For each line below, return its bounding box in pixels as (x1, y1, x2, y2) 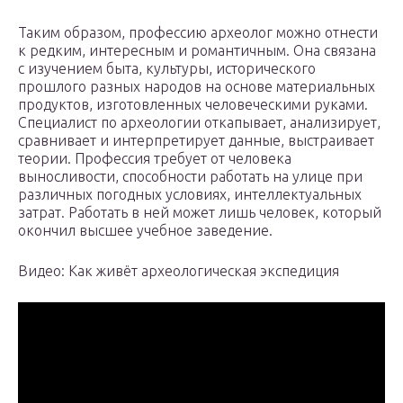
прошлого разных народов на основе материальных (18, 78, 375, 95)
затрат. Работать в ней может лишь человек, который (18, 204, 381, 221)
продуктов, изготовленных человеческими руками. (18, 96, 368, 113)
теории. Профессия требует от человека (18, 150, 291, 167)
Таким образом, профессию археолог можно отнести (18, 24, 378, 41)
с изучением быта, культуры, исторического (18, 60, 316, 77)
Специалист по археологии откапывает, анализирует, (18, 114, 381, 131)
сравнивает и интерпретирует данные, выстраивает (18, 132, 374, 149)
